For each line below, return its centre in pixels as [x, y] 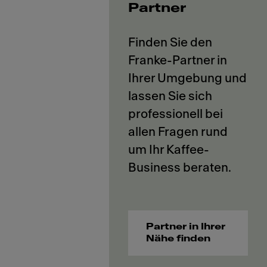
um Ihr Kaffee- [169, 150]
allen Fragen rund [178, 132]
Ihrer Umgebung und [188, 78]
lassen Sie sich [170, 96]
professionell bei [176, 114]
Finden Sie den [170, 42]
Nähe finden [178, 238]
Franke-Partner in [178, 60]
